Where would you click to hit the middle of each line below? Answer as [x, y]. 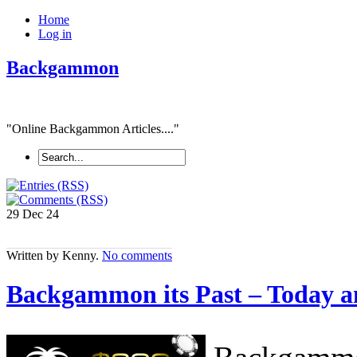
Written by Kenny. [54, 255]
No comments [137, 255]
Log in [55, 34]
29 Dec [26, 214]
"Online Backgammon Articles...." [93, 128]
